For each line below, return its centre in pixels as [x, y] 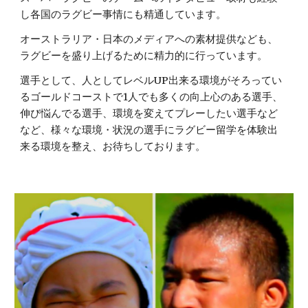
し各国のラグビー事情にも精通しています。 [123, 14]
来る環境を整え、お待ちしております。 [113, 146]
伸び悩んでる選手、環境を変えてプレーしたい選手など [149, 113]
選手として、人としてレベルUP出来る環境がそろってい [151, 80]
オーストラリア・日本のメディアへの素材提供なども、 [149, 39]
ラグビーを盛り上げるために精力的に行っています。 [144, 56]
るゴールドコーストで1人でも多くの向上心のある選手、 [152, 97]
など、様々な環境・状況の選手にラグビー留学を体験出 [149, 130]
